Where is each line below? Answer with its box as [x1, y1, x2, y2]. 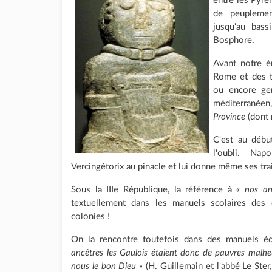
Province [213, 112, 246, 121]
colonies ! [71, 212, 110, 221]
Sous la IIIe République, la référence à [71, 185, 237, 194]
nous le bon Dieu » [71, 262, 143, 271]
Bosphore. [213, 36, 255, 45]
